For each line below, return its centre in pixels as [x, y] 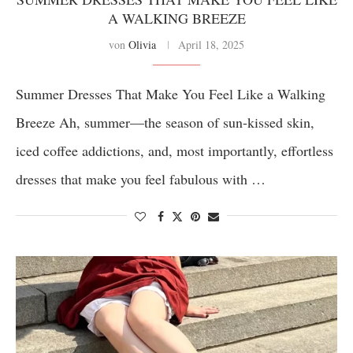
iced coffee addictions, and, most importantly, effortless [175, 150]
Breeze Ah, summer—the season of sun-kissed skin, [165, 122]
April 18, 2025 [211, 45]
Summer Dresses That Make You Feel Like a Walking [171, 94]
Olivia [142, 45]
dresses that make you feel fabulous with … [141, 179]
